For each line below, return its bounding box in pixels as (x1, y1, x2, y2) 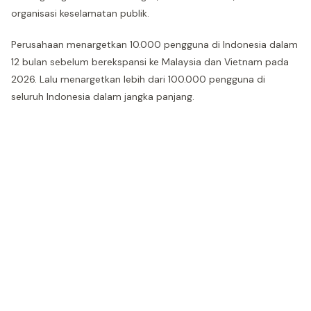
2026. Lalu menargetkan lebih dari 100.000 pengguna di (11, 73, 265, 85)
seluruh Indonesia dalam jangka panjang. (11, 90, 194, 103)
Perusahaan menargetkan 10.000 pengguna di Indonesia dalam (11, 38, 298, 51)
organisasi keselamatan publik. (11, 7, 149, 19)
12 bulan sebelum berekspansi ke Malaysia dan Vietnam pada (11, 56, 289, 68)
